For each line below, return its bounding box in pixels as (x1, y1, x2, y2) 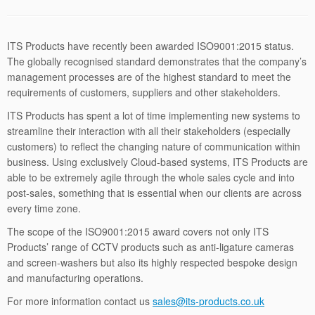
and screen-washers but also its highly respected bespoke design (7, 255, 297, 269)
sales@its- (153, 294, 199, 308)
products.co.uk (199, 294, 264, 308)
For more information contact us (7, 294, 153, 308)
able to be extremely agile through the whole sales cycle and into (7, 170, 295, 184)
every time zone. (7, 201, 81, 215)
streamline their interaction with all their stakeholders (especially (7, 124, 290, 138)
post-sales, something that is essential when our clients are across (7, 186, 302, 200)
